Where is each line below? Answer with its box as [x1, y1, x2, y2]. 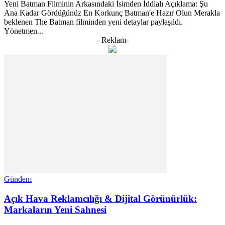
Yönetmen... [4, 26, 43, 35]
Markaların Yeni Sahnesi [4, 204, 106, 215]
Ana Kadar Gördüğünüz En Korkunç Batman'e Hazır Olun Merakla [4, 8, 220, 17]
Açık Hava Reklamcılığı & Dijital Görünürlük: [4, 193, 197, 204]
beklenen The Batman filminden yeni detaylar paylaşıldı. [4, 17, 183, 26]
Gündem [4, 174, 32, 183]
